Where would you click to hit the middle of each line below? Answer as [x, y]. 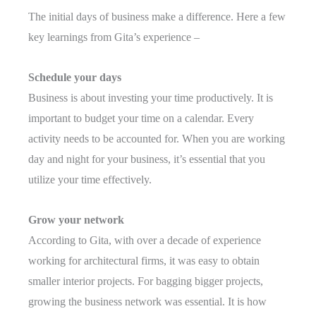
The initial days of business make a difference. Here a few [157, 17]
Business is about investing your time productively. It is [151, 98]
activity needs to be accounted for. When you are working [157, 139]
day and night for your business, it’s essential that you [147, 159]
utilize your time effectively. [90, 180]
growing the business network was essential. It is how [147, 302]
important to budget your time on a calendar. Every [141, 119]
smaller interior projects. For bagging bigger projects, [146, 281]
